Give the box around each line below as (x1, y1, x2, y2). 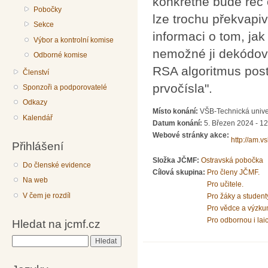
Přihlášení (12, 139, 63, 153)
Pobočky (33, 5, 62, 14)
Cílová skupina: (153, 168, 207, 177)
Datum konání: (153, 119, 204, 128)
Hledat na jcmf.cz (12, 217, 100, 231)
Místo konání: (153, 107, 200, 116)
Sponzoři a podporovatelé (23, 83, 108, 92)
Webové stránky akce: (153, 131, 231, 140)
